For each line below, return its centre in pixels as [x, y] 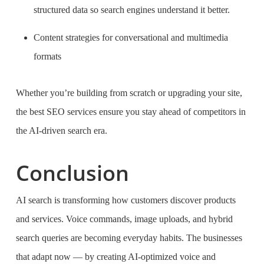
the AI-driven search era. [61, 131]
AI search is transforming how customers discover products [126, 200]
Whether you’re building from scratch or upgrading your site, [129, 93]
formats [47, 56]
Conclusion [72, 173]
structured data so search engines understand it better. [131, 10]
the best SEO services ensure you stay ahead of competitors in [131, 112]
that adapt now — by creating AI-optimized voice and [115, 257]
